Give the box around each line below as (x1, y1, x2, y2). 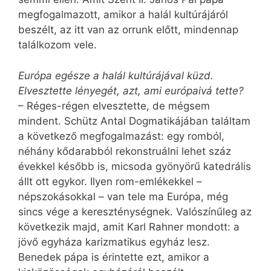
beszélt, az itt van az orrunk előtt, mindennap (18, 24, 238, 36)
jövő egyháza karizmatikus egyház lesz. (18, 235, 210, 248)
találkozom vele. (18, 39, 97, 51)
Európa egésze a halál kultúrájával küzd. (18, 69, 214, 82)
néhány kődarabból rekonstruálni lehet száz (18, 145, 231, 157)
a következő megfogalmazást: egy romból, (18, 129, 224, 142)
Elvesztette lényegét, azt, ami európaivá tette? (18, 84, 244, 97)
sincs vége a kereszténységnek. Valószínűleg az (18, 205, 252, 218)
